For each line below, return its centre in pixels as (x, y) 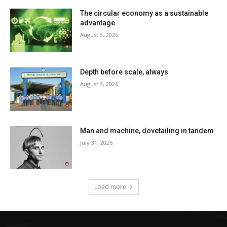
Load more (110, 187)
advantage (99, 23)
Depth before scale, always (125, 72)
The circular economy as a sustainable (144, 13)
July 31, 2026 (97, 142)
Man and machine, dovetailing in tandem (148, 130)
